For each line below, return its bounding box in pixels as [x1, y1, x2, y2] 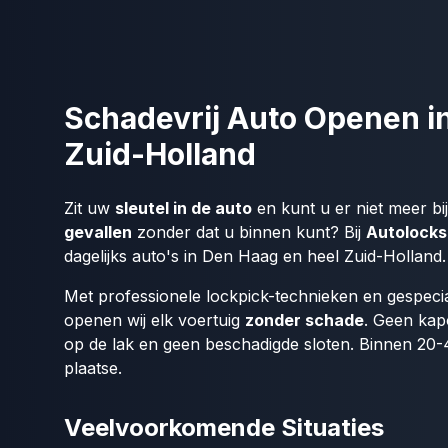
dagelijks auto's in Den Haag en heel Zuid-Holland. [64, 246, 446, 266]
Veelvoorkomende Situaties [64, 413, 384, 442]
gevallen [64, 222, 132, 242]
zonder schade [245, 310, 364, 330]
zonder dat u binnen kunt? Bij [132, 222, 366, 242]
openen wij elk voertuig [64, 310, 245, 330]
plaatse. [64, 358, 122, 378]
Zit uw [64, 198, 115, 218]
